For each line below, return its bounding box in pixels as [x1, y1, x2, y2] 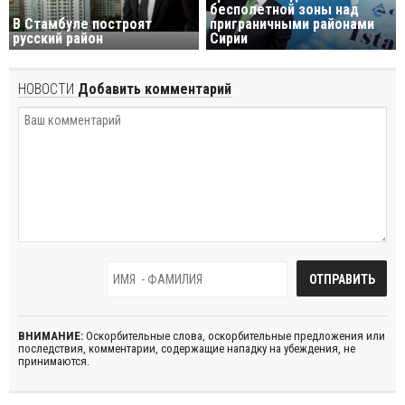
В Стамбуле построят [13, 15, 152, 33]
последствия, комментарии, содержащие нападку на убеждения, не [18, 342, 355, 356]
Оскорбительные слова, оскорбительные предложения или [83, 329, 385, 344]
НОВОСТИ [18, 80, 74, 99]
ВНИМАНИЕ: [18, 329, 83, 344]
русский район [13, 30, 103, 48]
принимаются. [18, 354, 89, 369]
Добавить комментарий [74, 80, 231, 99]
